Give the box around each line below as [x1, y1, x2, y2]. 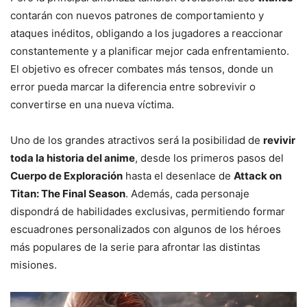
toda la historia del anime [10, 151, 135, 165]
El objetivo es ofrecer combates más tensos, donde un [10, 62, 273, 76]
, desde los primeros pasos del [135, 151, 284, 165]
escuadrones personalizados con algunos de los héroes [10, 223, 281, 236]
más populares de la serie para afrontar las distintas [10, 241, 260, 254]
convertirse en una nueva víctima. [10, 98, 174, 112]
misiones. [10, 258, 57, 272]
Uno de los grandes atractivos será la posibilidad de [10, 134, 263, 147]
